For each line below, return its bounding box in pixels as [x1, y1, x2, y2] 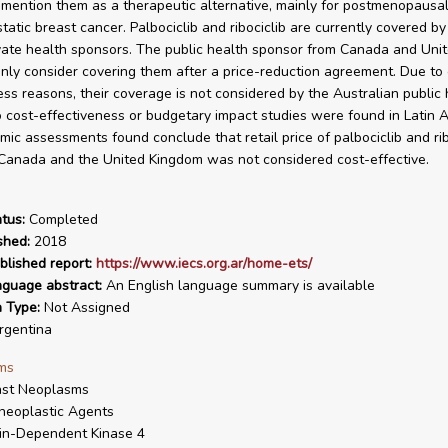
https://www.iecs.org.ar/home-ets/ [95, 254, 312, 273]
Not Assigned [39, 298, 130, 317]
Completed [24, 210, 98, 229]
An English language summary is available [101, 276, 375, 295]
